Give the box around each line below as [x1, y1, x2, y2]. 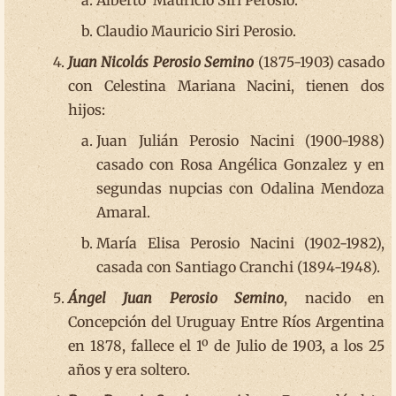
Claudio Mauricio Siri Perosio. [96, 21, 296, 40]
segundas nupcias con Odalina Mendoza [96, 179, 385, 197]
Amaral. [96, 202, 150, 221]
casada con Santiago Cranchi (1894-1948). [96, 257, 380, 276]
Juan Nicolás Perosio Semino [68, 52, 258, 71]
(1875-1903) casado [257, 52, 385, 71]
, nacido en [284, 288, 385, 307]
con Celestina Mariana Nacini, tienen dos [68, 76, 385, 95]
